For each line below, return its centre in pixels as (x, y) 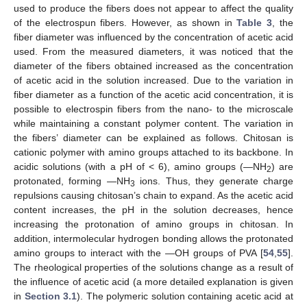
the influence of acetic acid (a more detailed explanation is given (153, 281)
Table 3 (255, 22)
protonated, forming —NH (72, 181)
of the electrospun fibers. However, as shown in (125, 22)
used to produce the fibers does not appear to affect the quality (153, 8)
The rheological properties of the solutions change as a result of (153, 267)
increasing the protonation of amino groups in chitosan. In (153, 224)
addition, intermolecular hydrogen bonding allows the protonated (153, 238)
